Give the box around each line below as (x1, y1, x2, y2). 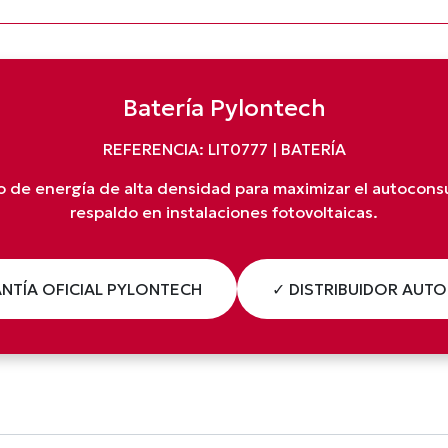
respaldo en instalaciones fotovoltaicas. (70, 202, 378, 222)
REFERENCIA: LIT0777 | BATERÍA (102, 139, 346, 159)
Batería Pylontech (122, 93, 326, 123)
